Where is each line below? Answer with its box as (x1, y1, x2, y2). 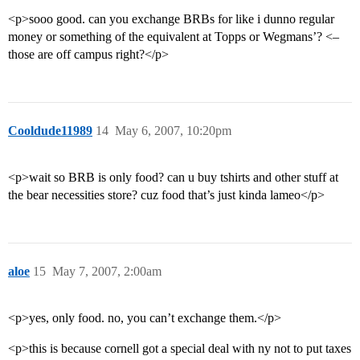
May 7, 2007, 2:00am (52, 264, 162, 279)
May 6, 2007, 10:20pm (115, 124, 231, 138)
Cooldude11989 (8, 124, 92, 138)
